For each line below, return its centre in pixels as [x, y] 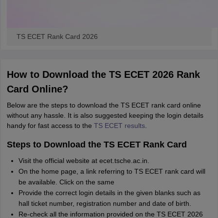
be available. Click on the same [66, 182]
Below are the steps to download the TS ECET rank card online [104, 105]
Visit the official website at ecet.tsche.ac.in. [84, 161]
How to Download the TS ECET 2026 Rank [103, 74]
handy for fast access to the [50, 126]
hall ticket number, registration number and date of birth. [105, 203]
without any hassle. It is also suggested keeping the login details [105, 115]
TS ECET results [119, 126]
